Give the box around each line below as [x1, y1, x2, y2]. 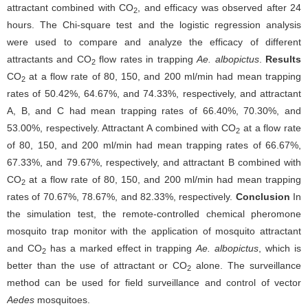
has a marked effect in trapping [45, 243, 197, 254]
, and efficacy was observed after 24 [137, 2, 302, 13]
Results [265, 54, 302, 65]
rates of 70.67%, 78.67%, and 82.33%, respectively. [7, 191, 236, 202]
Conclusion [235, 191, 290, 202]
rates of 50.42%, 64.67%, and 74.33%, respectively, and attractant [7, 88, 301, 99]
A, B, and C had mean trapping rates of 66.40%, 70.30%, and [7, 105, 301, 116]
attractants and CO [7, 54, 91, 65]
